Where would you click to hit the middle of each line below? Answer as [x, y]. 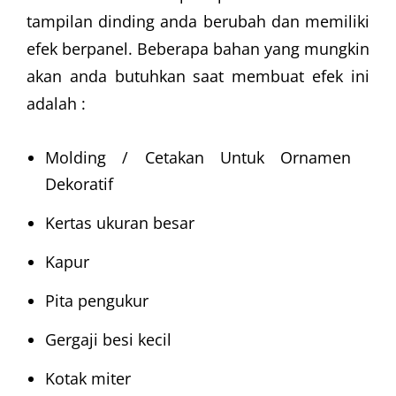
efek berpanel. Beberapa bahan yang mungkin [198, 49]
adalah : [56, 104]
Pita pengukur [97, 301]
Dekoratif [79, 184]
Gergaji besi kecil [108, 340]
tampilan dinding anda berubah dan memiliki [198, 22]
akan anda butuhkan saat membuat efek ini [198, 76]
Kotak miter [88, 379]
